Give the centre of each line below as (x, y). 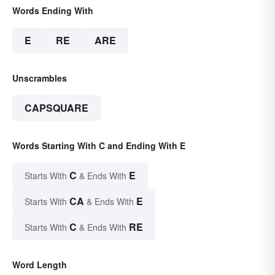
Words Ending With (53, 11)
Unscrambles (40, 78)
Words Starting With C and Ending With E (99, 146)
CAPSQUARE (56, 108)
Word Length (40, 265)
